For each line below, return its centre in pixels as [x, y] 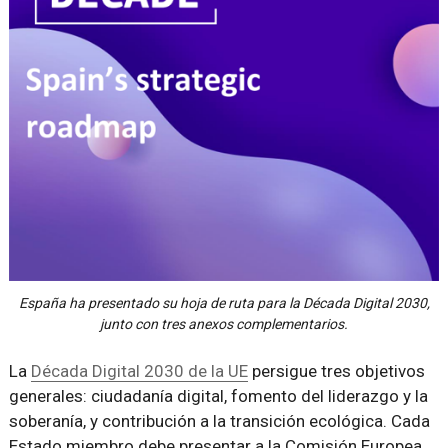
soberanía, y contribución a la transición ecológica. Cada [219, 421]
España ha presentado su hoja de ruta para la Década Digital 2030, [224, 303]
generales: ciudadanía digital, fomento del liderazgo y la [218, 396]
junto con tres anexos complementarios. [224, 324]
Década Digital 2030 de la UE [139, 371]
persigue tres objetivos [336, 371]
